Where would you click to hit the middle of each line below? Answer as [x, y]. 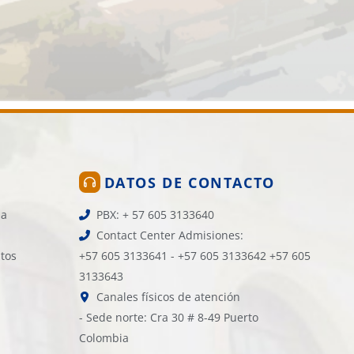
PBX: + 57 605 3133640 [156, 215]
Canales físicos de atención [169, 297]
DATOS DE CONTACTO [189, 183]
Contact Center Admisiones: [170, 235]
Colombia [104, 338]
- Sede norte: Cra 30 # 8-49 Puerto [168, 317]
